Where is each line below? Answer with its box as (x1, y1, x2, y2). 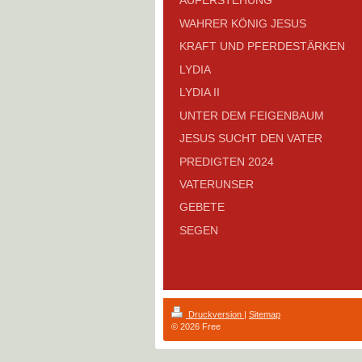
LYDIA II (179, 86, 220, 99)
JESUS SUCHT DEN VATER (179, 132, 322, 145)
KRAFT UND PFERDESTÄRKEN (179, 40, 345, 53)
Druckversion (186, 309, 244, 319)
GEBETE (179, 200, 225, 214)
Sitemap (249, 309, 280, 319)
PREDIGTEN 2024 (179, 154, 274, 168)
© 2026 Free (171, 321, 221, 331)
